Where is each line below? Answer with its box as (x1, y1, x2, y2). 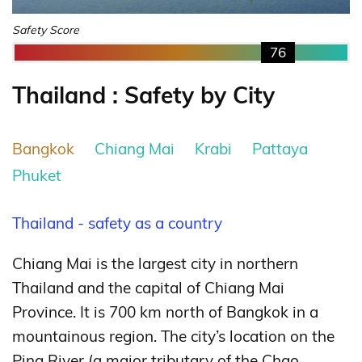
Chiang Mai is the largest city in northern (12, 254, 298, 274)
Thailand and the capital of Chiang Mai (12, 278, 284, 298)
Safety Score (12, 22, 79, 37)
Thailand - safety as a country (12, 213, 222, 234)
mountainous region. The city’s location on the (12, 326, 335, 347)
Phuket (12, 166, 61, 186)
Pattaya (252, 139, 308, 159)
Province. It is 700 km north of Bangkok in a (12, 302, 318, 322)
